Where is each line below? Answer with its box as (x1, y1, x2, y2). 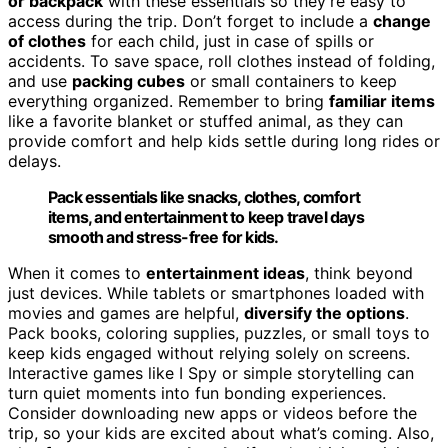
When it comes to (8, 262, 146, 283)
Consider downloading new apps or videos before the (8, 402, 417, 423)
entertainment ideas (146, 262, 305, 283)
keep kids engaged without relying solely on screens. (8, 342, 410, 363)
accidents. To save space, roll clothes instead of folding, (8, 50, 435, 71)
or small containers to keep (185, 70, 397, 91)
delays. (8, 150, 61, 171)
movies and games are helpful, (8, 302, 244, 323)
